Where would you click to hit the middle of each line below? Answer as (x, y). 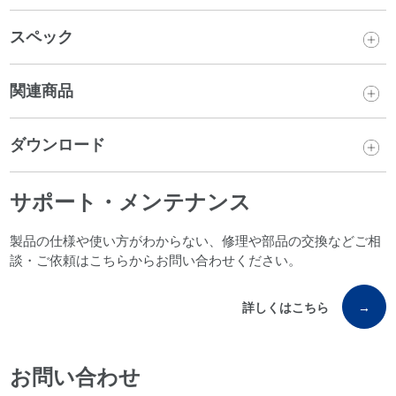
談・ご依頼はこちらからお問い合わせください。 (156, 261)
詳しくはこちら (285, 308)
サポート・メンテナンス (131, 202)
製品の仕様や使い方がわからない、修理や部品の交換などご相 (196, 241)
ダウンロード (58, 145)
